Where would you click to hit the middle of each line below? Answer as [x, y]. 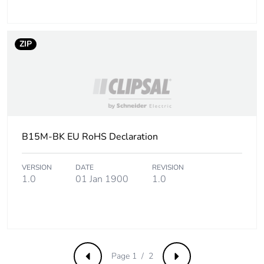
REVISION [168, 168]
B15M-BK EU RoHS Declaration [90, 137]
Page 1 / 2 [132, 256]
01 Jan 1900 [102, 179]
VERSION [37, 168]
